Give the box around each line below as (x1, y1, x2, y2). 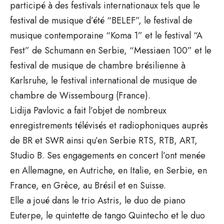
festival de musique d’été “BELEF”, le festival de (10, 13, 192, 27)
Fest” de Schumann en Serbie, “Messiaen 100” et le (10, 43, 211, 57)
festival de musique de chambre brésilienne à (10, 58, 185, 72)
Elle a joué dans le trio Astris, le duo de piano (10, 193, 185, 207)
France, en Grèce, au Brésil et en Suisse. (10, 178, 166, 192)
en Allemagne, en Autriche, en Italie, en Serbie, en (10, 163, 207, 177)
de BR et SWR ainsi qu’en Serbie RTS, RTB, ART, (10, 133, 197, 147)
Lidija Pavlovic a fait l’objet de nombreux (10, 103, 166, 117)
